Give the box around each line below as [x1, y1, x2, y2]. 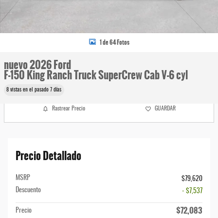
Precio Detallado [16, 147, 81, 164]
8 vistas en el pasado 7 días [6, 87, 62, 92]
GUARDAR [155, 106, 176, 111]
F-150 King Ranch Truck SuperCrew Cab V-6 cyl [4, 67, 188, 83]
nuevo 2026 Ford [4, 57, 71, 73]
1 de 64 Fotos [99, 37, 129, 47]
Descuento [16, 186, 41, 194]
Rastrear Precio [52, 106, 85, 111]
